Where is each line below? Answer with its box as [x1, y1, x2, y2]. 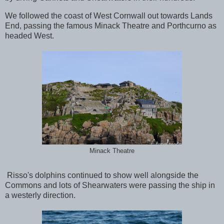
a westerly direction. [5, 191, 75, 200]
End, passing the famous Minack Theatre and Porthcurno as [5, 21, 216, 30]
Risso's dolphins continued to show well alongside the [5, 171, 198, 180]
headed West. [5, 31, 54, 40]
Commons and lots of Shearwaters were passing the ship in [5, 181, 215, 190]
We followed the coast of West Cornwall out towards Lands [5, 11, 212, 20]
